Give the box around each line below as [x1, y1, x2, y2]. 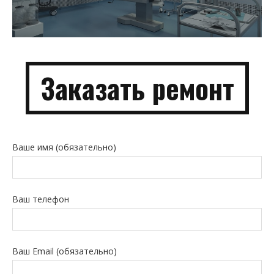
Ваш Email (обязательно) [12, 245, 117, 257]
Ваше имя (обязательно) [12, 141, 116, 153]
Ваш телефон [12, 193, 69, 205]
